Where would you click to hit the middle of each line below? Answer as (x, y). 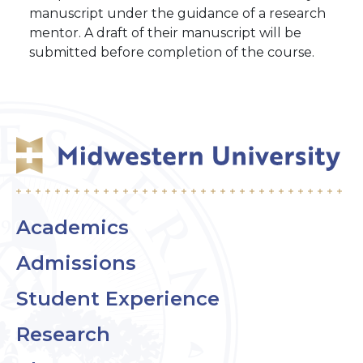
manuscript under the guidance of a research (177, 13)
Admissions (76, 263)
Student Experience (118, 299)
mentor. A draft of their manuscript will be (165, 33)
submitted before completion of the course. (173, 52)
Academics (73, 227)
